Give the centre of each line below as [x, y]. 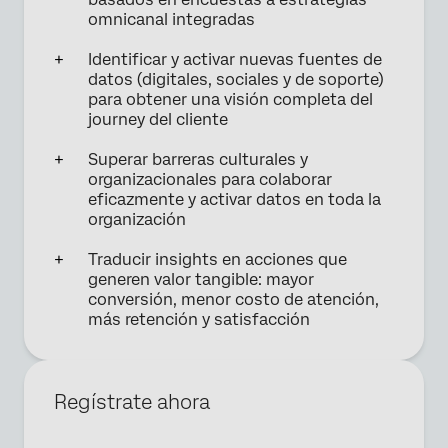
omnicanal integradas [171, 19]
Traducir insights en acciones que [217, 259]
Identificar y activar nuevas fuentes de [235, 59]
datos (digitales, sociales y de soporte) [236, 79]
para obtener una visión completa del [230, 99]
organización [137, 219]
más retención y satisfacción [199, 319]
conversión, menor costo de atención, [233, 299]
